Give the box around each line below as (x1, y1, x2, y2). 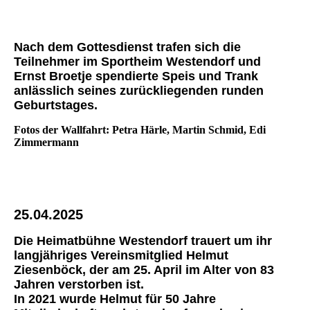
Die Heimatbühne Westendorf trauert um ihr (14, 233, 272, 248)
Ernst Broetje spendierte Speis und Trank (14, 69, 258, 83)
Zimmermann (14, 136, 79, 148)
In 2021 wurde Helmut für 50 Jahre (14, 291, 216, 306)
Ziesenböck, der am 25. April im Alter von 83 (14, 262, 274, 277)
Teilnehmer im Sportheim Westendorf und (14, 54, 261, 69)
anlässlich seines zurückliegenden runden (14, 83, 264, 98)
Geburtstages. (14, 98, 98, 112)
